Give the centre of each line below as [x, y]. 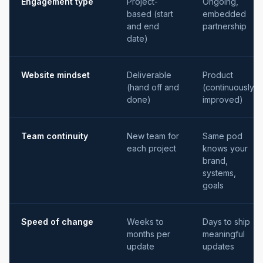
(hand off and [153, 87]
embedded [224, 14]
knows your [225, 149]
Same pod [222, 136]
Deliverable [149, 75]
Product [218, 75]
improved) [223, 100]
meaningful [224, 234]
